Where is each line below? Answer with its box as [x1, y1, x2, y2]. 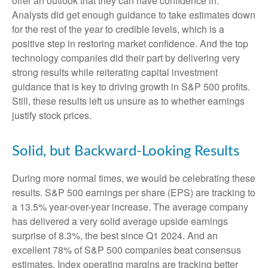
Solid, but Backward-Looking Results [12, 144, 239, 159]
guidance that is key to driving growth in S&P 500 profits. [12, 80, 250, 93]
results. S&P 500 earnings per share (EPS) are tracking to [12, 185, 255, 199]
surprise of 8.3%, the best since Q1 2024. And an [12, 229, 218, 242]
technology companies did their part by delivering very [12, 51, 240, 65]
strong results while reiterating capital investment [12, 65, 218, 79]
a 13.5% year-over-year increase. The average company [12, 200, 248, 214]
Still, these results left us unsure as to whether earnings [12, 94, 245, 108]
